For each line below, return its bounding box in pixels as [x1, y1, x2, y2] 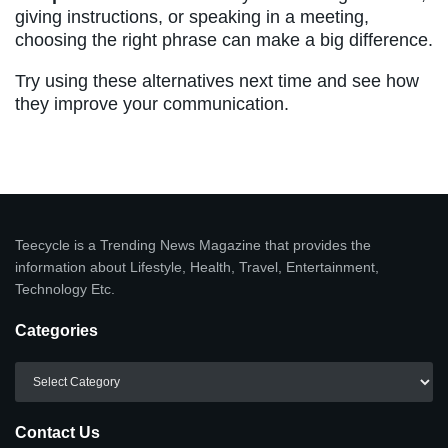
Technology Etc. [15, 281, 115, 298]
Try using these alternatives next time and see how [15, 71, 419, 92]
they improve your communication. [15, 94, 289, 115]
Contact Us [15, 424, 100, 442]
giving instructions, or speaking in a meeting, [15, 7, 369, 28]
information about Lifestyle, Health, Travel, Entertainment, [15, 259, 379, 276]
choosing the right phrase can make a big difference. [15, 30, 433, 51]
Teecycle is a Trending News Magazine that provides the [15, 237, 371, 254]
